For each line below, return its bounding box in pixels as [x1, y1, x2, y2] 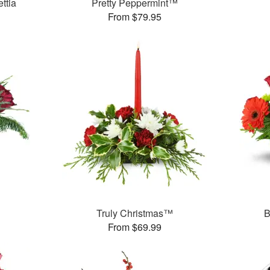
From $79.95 [108, 10, 162, 24]
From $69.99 [108, 220, 162, 234]
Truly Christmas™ [96, 206, 174, 221]
